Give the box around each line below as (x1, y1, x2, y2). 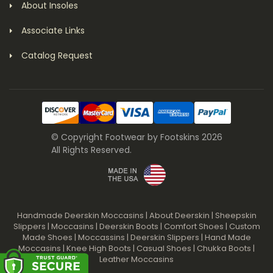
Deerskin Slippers (130, 231, 199, 243)
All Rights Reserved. (51, 143, 132, 156)
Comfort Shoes (163, 220, 224, 232)
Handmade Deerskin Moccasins (16, 209, 144, 221)
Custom (229, 220, 260, 232)
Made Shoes (22, 231, 73, 243)
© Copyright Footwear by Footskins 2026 (51, 130, 222, 143)
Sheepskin (214, 209, 257, 221)
